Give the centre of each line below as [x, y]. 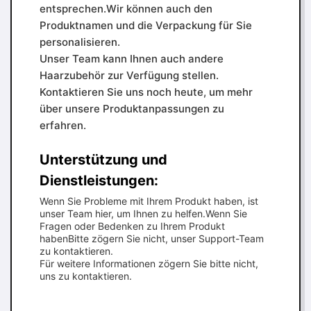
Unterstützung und [103, 160]
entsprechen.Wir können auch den [126, 9]
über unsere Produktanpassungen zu [132, 109]
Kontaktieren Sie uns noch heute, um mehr [146, 92]
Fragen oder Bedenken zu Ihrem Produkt [132, 226]
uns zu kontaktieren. [86, 276]
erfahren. [63, 125]
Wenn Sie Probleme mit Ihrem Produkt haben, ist [149, 201]
